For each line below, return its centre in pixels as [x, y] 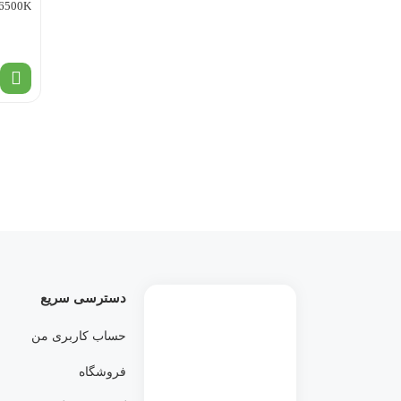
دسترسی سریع [83, 298]
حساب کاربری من [79, 336]
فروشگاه [102, 372]
